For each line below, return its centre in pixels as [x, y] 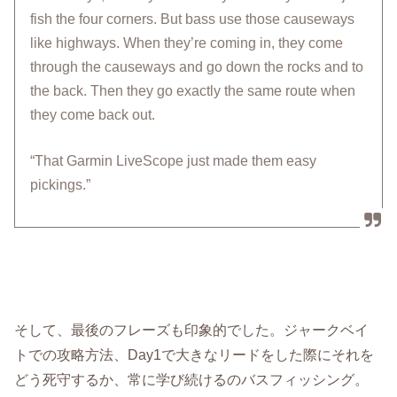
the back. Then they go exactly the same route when [193, 91]
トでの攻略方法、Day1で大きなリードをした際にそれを [195, 354]
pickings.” [61, 185]
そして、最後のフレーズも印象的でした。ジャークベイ [192, 329]
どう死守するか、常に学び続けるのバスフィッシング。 [192, 379]
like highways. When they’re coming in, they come [187, 43]
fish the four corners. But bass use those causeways [193, 19]
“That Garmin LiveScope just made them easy [174, 161]
